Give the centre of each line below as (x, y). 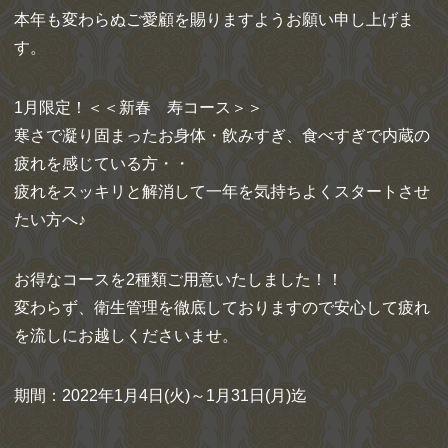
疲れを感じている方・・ (102, 163)
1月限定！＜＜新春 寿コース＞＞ (138, 107)
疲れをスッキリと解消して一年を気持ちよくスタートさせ (222, 191)
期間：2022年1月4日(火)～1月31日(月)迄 (160, 395)
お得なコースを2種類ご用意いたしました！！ (178, 279)
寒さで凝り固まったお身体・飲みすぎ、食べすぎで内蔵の (222, 135)
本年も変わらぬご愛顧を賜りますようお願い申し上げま (214, 19)
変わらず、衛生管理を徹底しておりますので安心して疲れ (222, 307)
